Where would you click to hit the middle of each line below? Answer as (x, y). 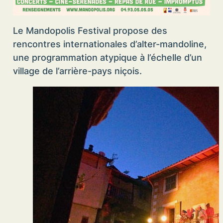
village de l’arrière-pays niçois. (77, 71)
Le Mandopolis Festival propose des (90, 31)
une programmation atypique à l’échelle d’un (107, 58)
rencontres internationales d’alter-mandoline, (110, 44)
